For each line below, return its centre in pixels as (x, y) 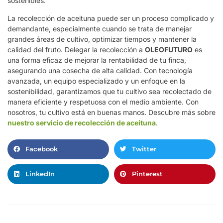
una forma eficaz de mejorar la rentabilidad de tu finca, (97, 60)
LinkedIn (40, 174)
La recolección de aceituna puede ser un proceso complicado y (111, 18)
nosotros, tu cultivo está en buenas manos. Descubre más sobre (111, 112)
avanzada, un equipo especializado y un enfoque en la (96, 81)
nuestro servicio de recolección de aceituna (82, 122)
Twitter (144, 149)
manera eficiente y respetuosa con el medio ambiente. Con (103, 102)
